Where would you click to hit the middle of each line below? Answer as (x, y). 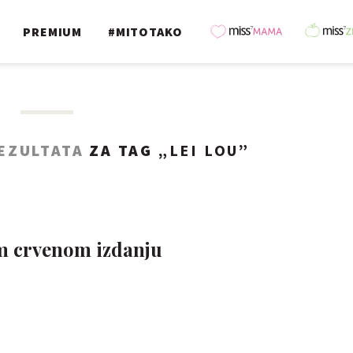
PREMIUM (52, 32)
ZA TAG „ (126, 150)
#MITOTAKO (145, 32)
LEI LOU (204, 150)
